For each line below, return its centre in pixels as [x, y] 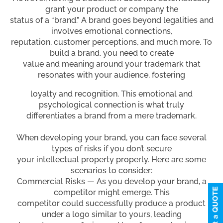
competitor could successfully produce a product [111, 203]
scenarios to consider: [111, 170]
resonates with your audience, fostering [111, 75]
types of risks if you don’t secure [111, 148]
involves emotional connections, [111, 31]
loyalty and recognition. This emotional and [111, 94]
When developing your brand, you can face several [111, 137]
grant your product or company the [111, 9]
